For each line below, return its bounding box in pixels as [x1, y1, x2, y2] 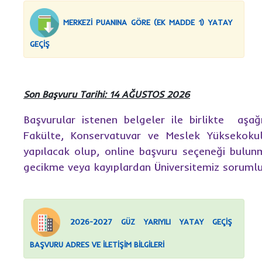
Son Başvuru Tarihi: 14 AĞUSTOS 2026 [23, 88, 190, 101]
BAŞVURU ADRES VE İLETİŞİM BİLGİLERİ [30, 240, 164, 250]
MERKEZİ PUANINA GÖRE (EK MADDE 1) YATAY [63, 17, 233, 27]
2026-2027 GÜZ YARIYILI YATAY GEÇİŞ [70, 216, 232, 226]
